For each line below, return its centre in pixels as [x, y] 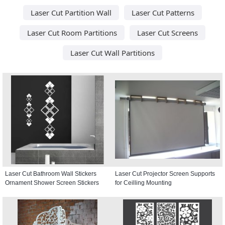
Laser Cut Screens [167, 32]
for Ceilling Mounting [143, 183]
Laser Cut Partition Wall [71, 12]
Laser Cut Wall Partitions [113, 52]
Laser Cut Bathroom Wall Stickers [51, 174]
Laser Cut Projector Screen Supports [165, 174]
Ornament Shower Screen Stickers [52, 183]
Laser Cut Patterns [163, 12]
